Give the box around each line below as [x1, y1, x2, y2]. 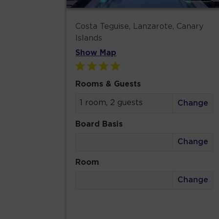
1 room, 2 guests [80, 99, 143, 107]
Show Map [75, 49, 117, 57]
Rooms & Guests [75, 80, 141, 88]
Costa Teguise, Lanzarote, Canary [75, 22, 204, 30]
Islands [75, 34, 103, 42]
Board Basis [75, 120, 123, 128]
